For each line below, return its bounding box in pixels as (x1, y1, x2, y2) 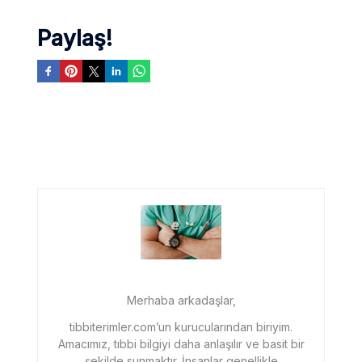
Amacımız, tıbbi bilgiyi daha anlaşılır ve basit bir (57, 336, 305, 351)
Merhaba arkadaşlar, (126, 293, 236, 307)
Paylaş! (36, 25, 112, 53)
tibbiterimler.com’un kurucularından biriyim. (69, 319, 293, 334)
